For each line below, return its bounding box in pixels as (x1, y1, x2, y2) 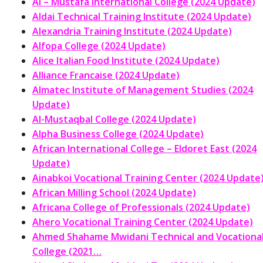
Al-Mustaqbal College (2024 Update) (32, 112, 196, 126)
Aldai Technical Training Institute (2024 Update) (32, 9, 251, 23)
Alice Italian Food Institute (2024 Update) (32, 53, 220, 67)
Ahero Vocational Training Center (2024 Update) (32, 215, 253, 228)
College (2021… (32, 244, 102, 258)
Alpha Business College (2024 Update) (32, 127, 204, 140)
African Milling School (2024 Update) (32, 186, 196, 199)
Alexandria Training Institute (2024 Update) (32, 24, 232, 38)
